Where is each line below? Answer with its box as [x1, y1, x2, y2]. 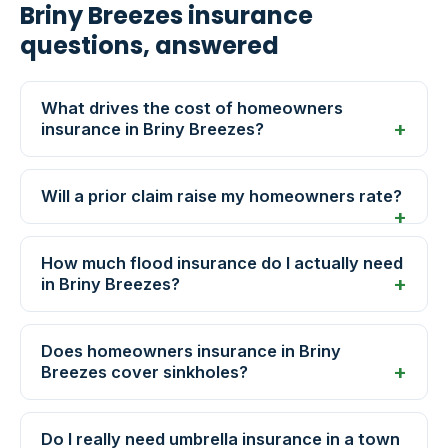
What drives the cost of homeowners [41, 98, 343, 119]
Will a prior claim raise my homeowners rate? [41, 186, 402, 207]
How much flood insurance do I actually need [41, 253, 403, 274]
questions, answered [20, 29, 279, 63]
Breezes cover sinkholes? [41, 362, 248, 383]
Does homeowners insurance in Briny [41, 341, 341, 362]
